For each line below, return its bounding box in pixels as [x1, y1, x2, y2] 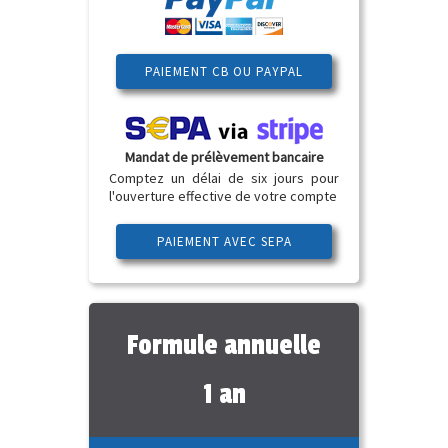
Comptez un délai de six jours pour [109, 168, 339, 187]
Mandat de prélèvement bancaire [124, 147, 324, 166]
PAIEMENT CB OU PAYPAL [145, 63, 303, 81]
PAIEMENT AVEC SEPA [156, 233, 292, 251]
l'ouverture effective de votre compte [109, 186, 337, 205]
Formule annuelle [127, 328, 321, 362]
